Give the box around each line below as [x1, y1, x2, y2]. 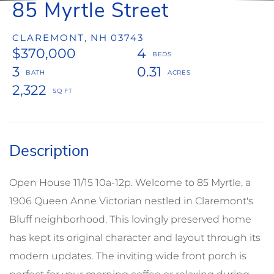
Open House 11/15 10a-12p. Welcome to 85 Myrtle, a [9, 176, 251, 188]
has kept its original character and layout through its [9, 231, 261, 243]
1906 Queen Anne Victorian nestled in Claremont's [9, 194, 253, 207]
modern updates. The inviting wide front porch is [9, 250, 246, 262]
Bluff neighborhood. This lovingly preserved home [9, 213, 251, 225]
